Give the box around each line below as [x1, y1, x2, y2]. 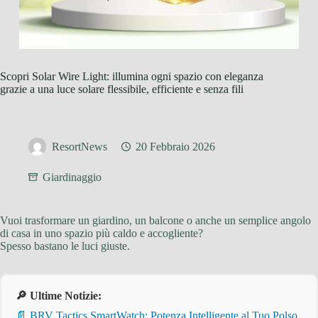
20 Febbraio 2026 [136, 141, 215, 153]
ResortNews [52, 141, 107, 153]
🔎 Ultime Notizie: [16, 290, 102, 302]
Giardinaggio [43, 171, 102, 184]
